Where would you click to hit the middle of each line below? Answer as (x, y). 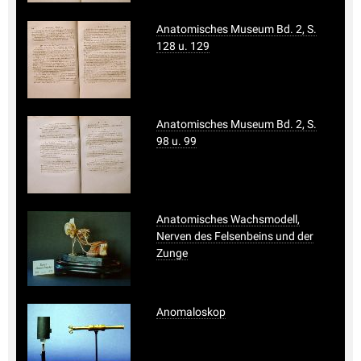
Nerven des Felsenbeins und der (235, 236)
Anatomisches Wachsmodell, (228, 219)
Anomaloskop (191, 311)
